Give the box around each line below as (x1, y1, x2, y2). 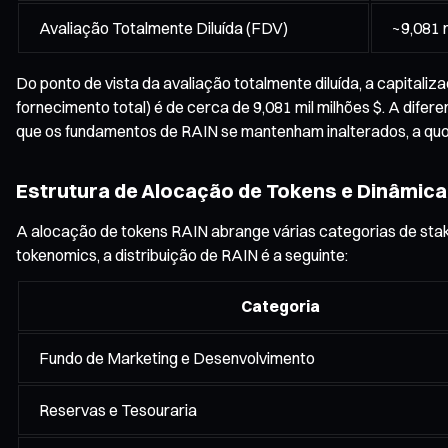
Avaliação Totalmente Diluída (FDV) (39, 17, 288, 38)
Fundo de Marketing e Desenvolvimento (39, 347, 315, 368)
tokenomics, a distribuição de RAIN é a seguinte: (16, 244, 348, 265)
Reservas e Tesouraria (39, 399, 197, 420)
